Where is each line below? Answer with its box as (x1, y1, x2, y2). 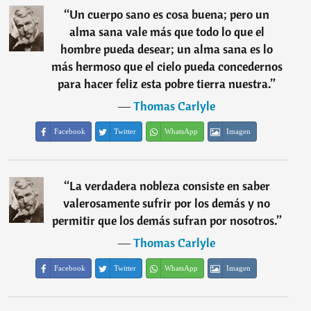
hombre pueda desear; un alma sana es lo (60, 41, 274, 58)
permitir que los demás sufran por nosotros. (51, 212, 277, 229)
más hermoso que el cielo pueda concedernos (51, 58, 283, 75)
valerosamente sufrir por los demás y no (63, 195, 271, 212)
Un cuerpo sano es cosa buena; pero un (69, 6, 270, 23)
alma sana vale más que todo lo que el (69, 24, 264, 40)
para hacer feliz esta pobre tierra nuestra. (58, 76, 271, 92)
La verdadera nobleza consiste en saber (69, 178, 270, 194)
